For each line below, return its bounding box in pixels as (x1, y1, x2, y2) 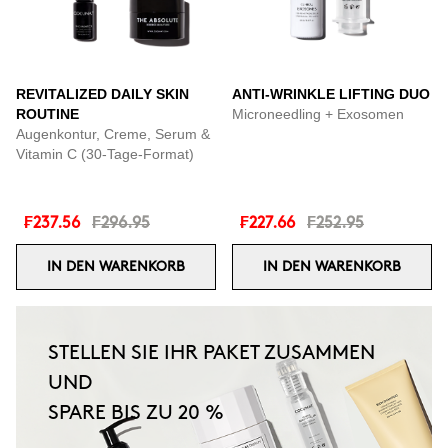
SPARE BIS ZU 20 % (48, 404, 224, 422)
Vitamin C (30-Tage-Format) (16, 146, 194, 162)
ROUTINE (16, 106, 79, 122)
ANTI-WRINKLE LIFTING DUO (232, 86, 430, 102)
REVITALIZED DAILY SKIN (16, 86, 189, 102)
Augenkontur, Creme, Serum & (16, 126, 210, 142)
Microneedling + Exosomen (232, 106, 404, 122)
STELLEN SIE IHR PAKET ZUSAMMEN (48, 344, 375, 362)
